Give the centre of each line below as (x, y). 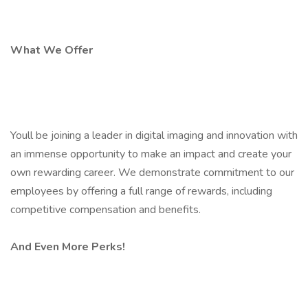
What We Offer (52, 50)
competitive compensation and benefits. (106, 210)
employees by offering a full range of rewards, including (141, 191)
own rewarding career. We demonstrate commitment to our (152, 173)
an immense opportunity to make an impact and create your (151, 154)
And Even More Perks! (68, 247)
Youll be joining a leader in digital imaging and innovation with (154, 135)
